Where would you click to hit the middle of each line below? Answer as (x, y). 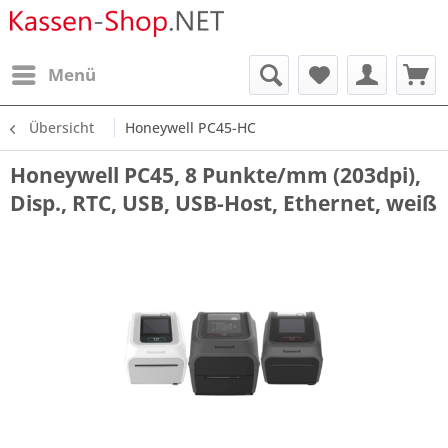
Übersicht (61, 127)
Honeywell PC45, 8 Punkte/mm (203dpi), (215, 175)
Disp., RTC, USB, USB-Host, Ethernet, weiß (223, 203)
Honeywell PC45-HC (190, 127)
